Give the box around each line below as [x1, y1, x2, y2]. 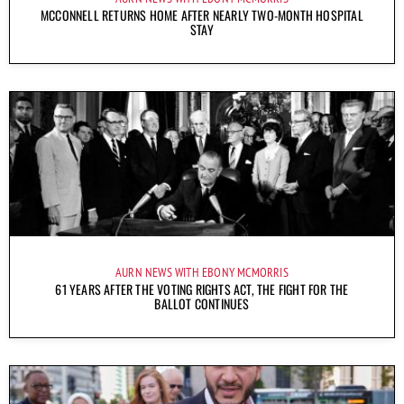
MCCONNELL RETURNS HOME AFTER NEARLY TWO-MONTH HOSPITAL [41, 5, 363, 24]
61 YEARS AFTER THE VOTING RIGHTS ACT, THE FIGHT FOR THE [55, 279, 349, 298]
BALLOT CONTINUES [154, 293, 250, 313]
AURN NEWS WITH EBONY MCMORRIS [115, 263, 289, 280]
